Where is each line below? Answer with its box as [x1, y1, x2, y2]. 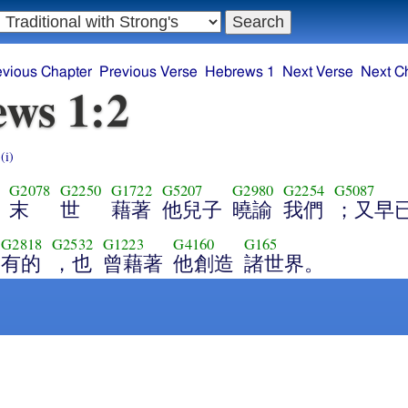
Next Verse [282, 65, 354, 80]
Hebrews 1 [205, 65, 276, 80]
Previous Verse [99, 65, 199, 80]
